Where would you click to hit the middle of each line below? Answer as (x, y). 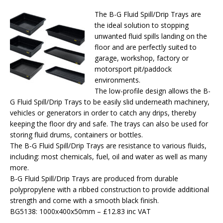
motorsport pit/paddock (133, 69)
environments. (117, 80)
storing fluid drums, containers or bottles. (76, 135)
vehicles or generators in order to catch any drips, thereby (103, 113)
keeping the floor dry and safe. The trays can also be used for (109, 124)
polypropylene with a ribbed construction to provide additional (110, 189)
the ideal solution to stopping (142, 25)
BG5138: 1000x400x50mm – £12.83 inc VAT (80, 211)
